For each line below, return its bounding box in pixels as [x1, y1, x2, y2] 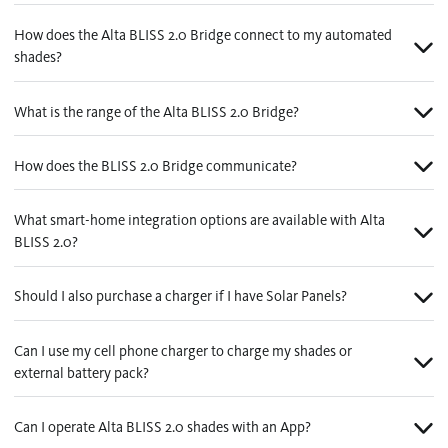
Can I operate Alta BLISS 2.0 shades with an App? [13, 417, 311, 436]
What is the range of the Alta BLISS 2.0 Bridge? [13, 102, 299, 121]
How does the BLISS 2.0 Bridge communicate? [13, 156, 297, 175]
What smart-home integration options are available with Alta [13, 211, 385, 230]
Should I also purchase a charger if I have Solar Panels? [13, 287, 347, 306]
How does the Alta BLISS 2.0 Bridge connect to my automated [13, 26, 392, 45]
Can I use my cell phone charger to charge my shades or [13, 341, 352, 360]
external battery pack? [13, 363, 149, 382]
